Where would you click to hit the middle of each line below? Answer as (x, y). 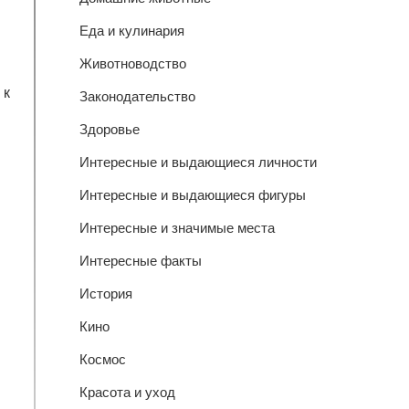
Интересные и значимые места (177, 228)
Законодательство (137, 96)
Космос (102, 359)
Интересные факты (140, 261)
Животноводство (132, 63)
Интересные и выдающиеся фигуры (192, 195)
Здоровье (109, 129)
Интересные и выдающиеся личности (198, 162)
